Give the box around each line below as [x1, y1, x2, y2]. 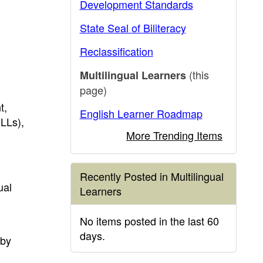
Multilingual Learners [79, 68, 186, 83]
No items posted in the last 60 [79, 213, 219, 228]
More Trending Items [126, 127, 222, 143]
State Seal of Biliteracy [79, 20, 186, 35]
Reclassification [79, 43, 153, 59]
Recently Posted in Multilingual [79, 168, 224, 184]
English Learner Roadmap [79, 106, 203, 121]
